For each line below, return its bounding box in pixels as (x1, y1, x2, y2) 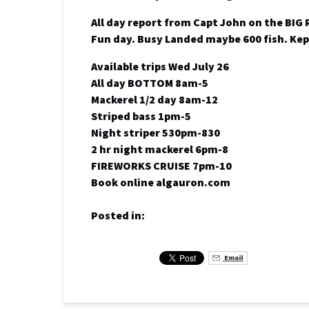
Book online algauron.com (91, 175, 230, 189)
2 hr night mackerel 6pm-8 (91, 142, 228, 156)
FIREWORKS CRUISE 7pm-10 (91, 159, 232, 172)
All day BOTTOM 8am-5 (91, 76, 208, 90)
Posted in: (91, 208, 145, 222)
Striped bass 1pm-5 (91, 109, 191, 123)
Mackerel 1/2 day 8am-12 (91, 92, 218, 106)
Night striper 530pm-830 (91, 126, 220, 139)
